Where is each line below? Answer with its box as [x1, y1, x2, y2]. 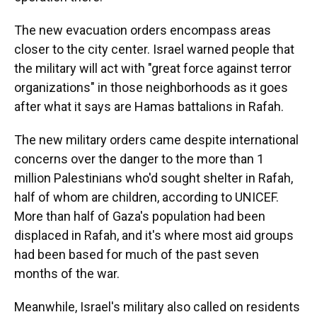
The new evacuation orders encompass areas [14, 23, 271, 38]
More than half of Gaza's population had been [14, 209, 265, 224]
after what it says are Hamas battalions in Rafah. [14, 99, 284, 114]
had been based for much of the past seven [14, 247, 259, 262]
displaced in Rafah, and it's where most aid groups [14, 228, 294, 243]
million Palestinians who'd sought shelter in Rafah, [14, 171, 293, 185]
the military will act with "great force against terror [14, 61, 292, 76]
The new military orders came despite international [14, 132, 299, 147]
